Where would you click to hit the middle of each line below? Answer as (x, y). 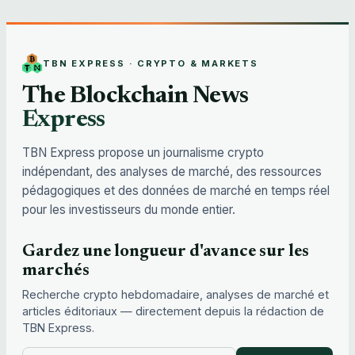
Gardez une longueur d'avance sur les (166, 252)
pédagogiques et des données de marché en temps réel (176, 191)
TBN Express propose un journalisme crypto (143, 153)
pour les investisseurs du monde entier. (129, 210)
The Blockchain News (136, 96)
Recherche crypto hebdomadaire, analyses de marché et (176, 294)
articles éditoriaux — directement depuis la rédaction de (173, 311)
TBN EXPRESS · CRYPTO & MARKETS (151, 63)
